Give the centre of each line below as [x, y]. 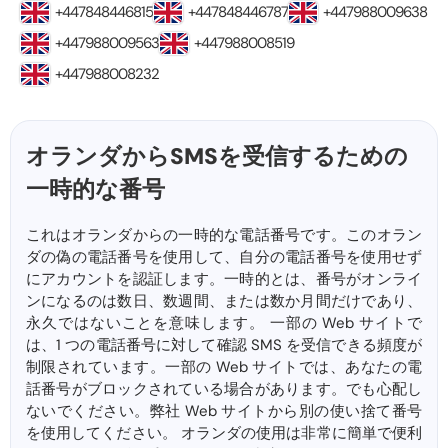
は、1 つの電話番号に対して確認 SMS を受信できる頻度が [224, 345]
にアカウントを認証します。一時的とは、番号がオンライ [224, 279]
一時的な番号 [95, 189]
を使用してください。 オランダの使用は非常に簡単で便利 [224, 433]
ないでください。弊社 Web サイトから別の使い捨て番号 [224, 411]
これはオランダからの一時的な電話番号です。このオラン [224, 235]
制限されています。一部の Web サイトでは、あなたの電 [224, 367]
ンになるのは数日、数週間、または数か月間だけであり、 [224, 301]
